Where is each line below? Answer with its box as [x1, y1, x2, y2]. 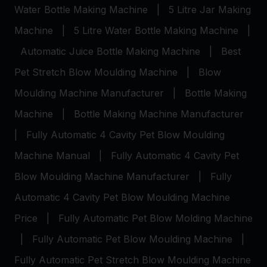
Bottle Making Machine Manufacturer [74, 108, 244, 120]
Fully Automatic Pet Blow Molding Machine [58, 212, 253, 224]
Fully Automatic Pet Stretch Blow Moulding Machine [14, 254, 251, 266]
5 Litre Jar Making [169, 4, 251, 15]
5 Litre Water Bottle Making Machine [74, 24, 238, 36]
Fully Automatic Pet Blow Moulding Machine [32, 233, 232, 245]
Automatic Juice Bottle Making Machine [20, 45, 200, 57]
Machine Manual [14, 150, 90, 162]
